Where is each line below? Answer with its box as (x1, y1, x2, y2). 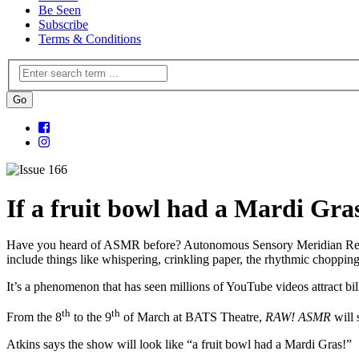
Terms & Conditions (38, 31, 141, 46)
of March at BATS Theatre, (120, 310, 265, 325)
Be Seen (38, 2, 81, 17)
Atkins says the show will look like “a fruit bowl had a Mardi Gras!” (6, 337, 352, 352)
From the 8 (6, 310, 62, 325)
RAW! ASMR (265, 310, 334, 325)
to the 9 (71, 310, 111, 325)
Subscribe (38, 17, 88, 31)
